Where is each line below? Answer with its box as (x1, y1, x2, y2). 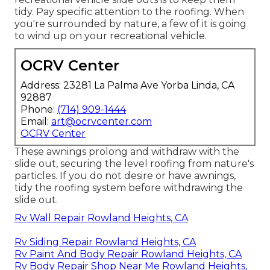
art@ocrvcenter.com (51, 115, 152, 127)
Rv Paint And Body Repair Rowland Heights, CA (14, 248, 242, 260)
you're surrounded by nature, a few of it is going (14, 17, 246, 30)
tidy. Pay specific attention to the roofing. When (14, 5, 244, 17)
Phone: (20, 103, 57, 115)
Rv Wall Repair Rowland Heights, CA (14, 212, 188, 224)
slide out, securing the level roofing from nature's (14, 157, 254, 169)
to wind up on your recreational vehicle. (14, 30, 207, 42)
